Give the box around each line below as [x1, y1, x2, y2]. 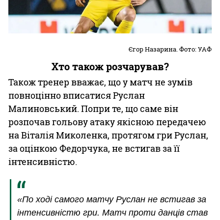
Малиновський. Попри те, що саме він [8, 102, 178, 114]
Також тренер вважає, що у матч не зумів [8, 76, 192, 88]
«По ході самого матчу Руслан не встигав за [17, 194, 206, 204]
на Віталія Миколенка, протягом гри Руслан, [8, 129, 208, 141]
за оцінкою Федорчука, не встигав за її [8, 142, 180, 154]
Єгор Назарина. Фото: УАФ [129, 44, 212, 54]
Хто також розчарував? [51, 59, 169, 73]
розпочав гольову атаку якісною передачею [8, 115, 206, 128]
